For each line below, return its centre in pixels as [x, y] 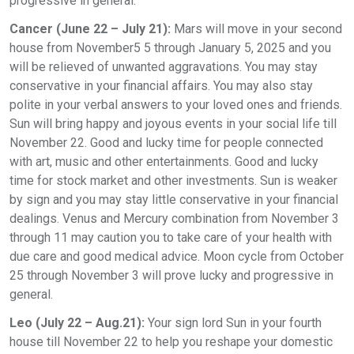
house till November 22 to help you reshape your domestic [171, 342]
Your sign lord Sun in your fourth [235, 323]
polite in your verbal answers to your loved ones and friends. [176, 105]
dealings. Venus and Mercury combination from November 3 [174, 218]
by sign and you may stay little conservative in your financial [174, 200]
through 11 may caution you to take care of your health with [171, 237]
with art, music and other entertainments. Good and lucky [164, 162]
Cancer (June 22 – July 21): [90, 29]
